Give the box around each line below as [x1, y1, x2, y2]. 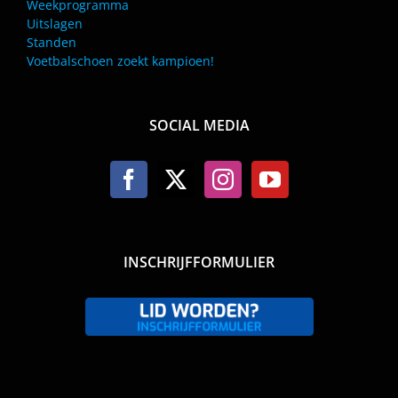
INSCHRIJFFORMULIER [123, 251, 275, 272]
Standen [27, 33, 76, 51]
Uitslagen [27, 14, 83, 32]
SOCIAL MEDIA [148, 115, 250, 135]
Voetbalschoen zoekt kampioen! [27, 52, 214, 69]
